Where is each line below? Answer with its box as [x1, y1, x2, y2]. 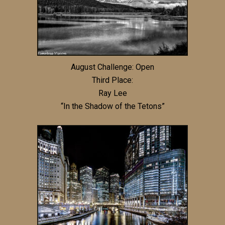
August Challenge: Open [71, 62, 154, 72]
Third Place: [92, 75, 133, 85]
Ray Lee [98, 88, 127, 98]
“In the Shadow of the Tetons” [60, 101, 165, 111]
